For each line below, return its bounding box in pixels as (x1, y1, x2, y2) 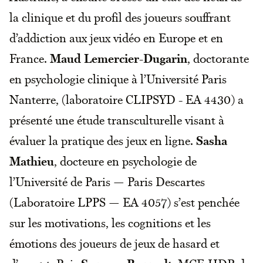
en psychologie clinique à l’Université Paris (9, 71, 227, 87)
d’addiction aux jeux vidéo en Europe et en (9, 30, 223, 46)
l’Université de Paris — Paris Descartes (9, 174, 205, 190)
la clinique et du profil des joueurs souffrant (9, 9, 231, 25)
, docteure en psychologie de (54, 153, 197, 169)
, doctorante (187, 50, 249, 66)
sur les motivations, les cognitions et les (9, 215, 211, 231)
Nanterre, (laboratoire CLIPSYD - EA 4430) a (9, 92, 244, 107)
